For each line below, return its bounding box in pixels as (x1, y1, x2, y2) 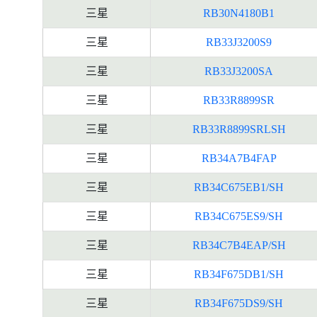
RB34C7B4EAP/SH (192, 239, 286, 251)
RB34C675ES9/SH (195, 210, 283, 222)
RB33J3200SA (204, 65, 273, 77)
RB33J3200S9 (206, 36, 272, 48)
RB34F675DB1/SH (194, 268, 284, 280)
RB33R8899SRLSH (192, 123, 286, 135)
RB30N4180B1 (203, 7, 275, 19)
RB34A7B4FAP (201, 152, 277, 164)
